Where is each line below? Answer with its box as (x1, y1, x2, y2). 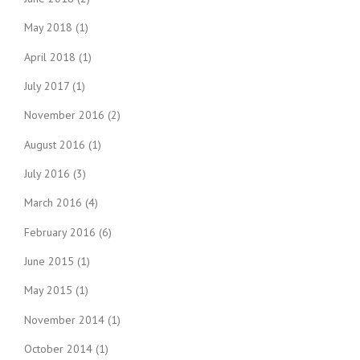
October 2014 (24, 341, 92, 356)
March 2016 (24, 195, 82, 211)
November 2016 (24, 108, 104, 123)
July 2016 (24, 166, 70, 181)
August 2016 (24, 137, 85, 152)
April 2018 (24, 49, 76, 64)
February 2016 (24, 224, 96, 239)
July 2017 (24, 79, 69, 93)
